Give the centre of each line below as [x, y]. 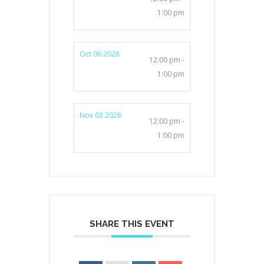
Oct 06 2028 [100, 54]
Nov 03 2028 [100, 115]
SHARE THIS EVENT [132, 224]
